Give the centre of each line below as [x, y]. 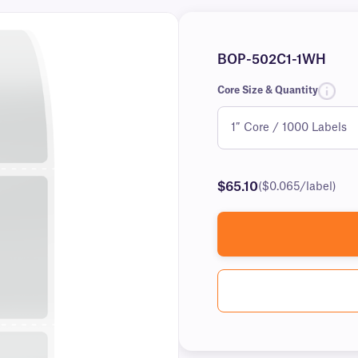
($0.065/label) [297, 187]
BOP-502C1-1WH [272, 60]
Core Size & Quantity [268, 90]
